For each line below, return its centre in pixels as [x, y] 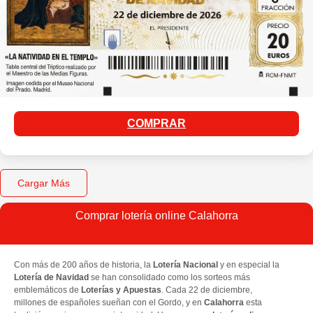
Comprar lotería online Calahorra [156, 216]
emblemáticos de [48, 290]
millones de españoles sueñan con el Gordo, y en [109, 303]
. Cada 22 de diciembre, [207, 290]
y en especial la [249, 265]
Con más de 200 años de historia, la [83, 265]
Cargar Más [44, 183]
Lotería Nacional [185, 265]
